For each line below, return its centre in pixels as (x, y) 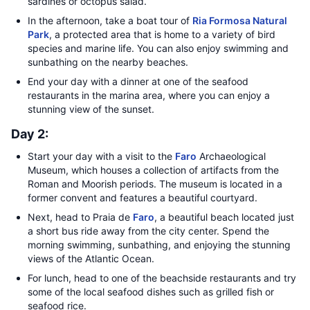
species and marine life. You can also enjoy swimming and (158, 48)
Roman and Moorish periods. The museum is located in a (155, 184)
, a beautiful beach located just (224, 217)
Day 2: (30, 134)
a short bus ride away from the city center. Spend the (148, 231)
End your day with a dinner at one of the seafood (138, 81)
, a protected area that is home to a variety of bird (162, 34)
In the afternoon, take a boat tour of (110, 20)
